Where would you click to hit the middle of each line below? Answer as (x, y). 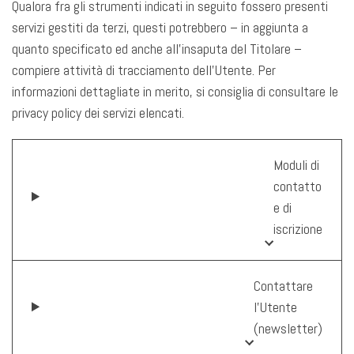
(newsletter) (288, 328)
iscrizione (298, 228)
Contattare (283, 285)
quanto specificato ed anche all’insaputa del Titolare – (157, 48)
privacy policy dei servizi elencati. (98, 112)
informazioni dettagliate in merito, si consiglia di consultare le (175, 91)
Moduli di (296, 164)
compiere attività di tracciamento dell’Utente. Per (144, 70)
